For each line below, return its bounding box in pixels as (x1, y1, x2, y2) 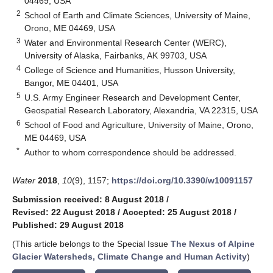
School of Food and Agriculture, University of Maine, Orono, (24, 119, 254, 130)
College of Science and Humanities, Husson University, (24, 65, 236, 75)
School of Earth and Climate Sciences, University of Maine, (24, 10, 251, 20)
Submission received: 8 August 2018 (12, 194, 164, 204)
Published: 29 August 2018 (12, 219, 124, 230)
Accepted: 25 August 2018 (122, 207, 232, 217)
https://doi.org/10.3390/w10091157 (112, 175, 253, 185)
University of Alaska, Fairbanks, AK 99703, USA (24, 50, 207, 60)
